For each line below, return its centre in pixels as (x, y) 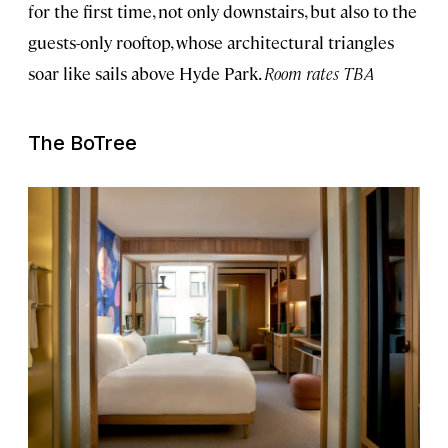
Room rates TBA (319, 72)
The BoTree (82, 142)
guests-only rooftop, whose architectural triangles (211, 41)
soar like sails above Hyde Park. (146, 72)
